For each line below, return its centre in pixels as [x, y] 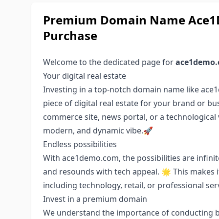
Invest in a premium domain [95, 199]
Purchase [70, 35]
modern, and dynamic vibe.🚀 [98, 131]
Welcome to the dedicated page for [109, 62]
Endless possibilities [80, 144]
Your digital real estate [85, 76]
